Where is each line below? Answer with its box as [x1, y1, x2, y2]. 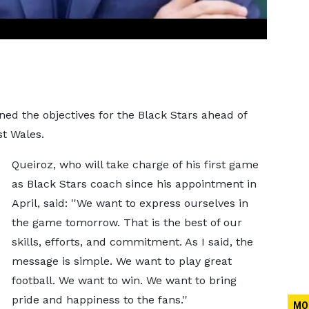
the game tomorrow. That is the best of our [11, 216, 242, 229]
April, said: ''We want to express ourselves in [11, 197, 248, 210]
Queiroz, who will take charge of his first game [11, 158, 259, 171]
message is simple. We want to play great [11, 255, 232, 268]
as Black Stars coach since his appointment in [11, 177, 257, 190]
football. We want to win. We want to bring [11, 274, 237, 287]
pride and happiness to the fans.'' [11, 293, 188, 306]
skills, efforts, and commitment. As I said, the [11, 235, 253, 248]
